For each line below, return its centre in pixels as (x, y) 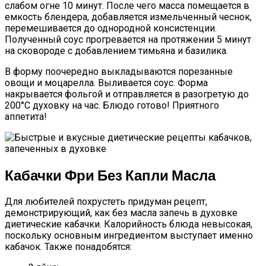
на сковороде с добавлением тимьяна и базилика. (116, 51)
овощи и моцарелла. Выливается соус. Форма (106, 83)
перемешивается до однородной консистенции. (111, 28)
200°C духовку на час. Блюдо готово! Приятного (112, 106)
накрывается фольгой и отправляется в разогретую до (127, 94)
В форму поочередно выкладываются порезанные (119, 72)
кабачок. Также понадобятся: (68, 247)
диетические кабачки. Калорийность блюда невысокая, (129, 224)
